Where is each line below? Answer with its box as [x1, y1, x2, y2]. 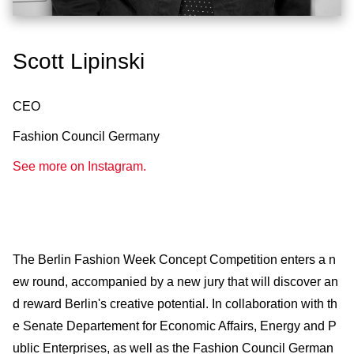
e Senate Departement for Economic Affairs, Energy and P [13, 318, 337, 333]
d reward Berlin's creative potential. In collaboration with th [13, 296, 337, 311]
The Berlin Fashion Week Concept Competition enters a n [13, 252, 336, 266]
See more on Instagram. [13, 159, 146, 173]
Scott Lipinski [13, 48, 145, 73]
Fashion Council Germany [13, 129, 160, 143]
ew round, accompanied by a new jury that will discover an [13, 274, 338, 288]
